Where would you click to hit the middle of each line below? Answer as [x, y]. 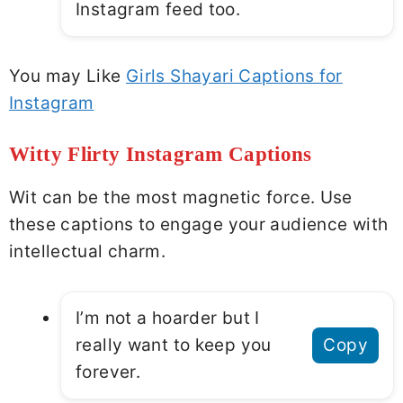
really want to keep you [174, 345]
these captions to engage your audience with [199, 225]
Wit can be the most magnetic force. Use [181, 198]
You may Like [67, 76]
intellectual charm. [88, 252]
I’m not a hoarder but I [168, 318]
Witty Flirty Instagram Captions [161, 155]
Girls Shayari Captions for [234, 76]
